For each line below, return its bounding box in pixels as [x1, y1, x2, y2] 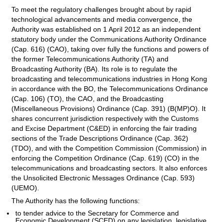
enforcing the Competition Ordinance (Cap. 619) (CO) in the [11, 154, 199, 163]
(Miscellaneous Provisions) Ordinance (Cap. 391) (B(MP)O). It [11, 105, 206, 113]
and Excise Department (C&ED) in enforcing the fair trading [11, 124, 197, 133]
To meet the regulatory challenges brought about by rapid [11, 5, 191, 14]
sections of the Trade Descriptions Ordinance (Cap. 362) [11, 134, 188, 143]
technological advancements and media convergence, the [11, 15, 192, 24]
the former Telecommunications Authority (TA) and [11, 55, 168, 63]
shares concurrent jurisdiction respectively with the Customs [11, 114, 199, 123]
